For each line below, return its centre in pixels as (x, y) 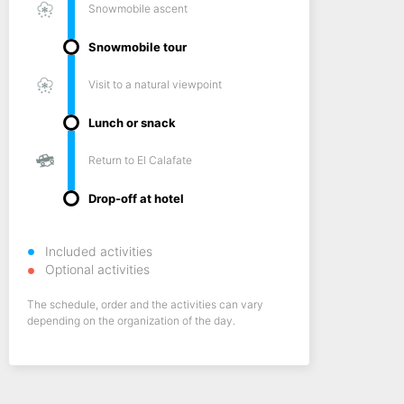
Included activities (98, 251)
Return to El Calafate (140, 160)
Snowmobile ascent (138, 9)
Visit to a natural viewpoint (155, 84)
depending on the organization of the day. (131, 321)
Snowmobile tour (137, 47)
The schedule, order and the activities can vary (145, 304)
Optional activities (97, 269)
